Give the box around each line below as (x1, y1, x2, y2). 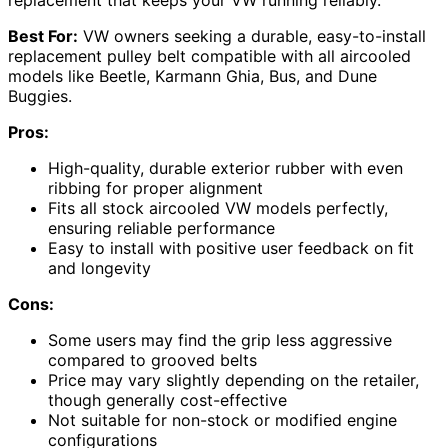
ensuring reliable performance (48, 218, 275, 239)
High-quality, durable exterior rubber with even (48, 158, 403, 179)
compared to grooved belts (48, 350, 257, 371)
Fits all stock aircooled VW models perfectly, (48, 198, 388, 219)
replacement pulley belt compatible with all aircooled (8, 46, 411, 67)
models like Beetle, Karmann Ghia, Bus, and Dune (8, 66, 377, 87)
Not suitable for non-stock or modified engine (48, 410, 397, 431)
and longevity (48, 258, 151, 279)
